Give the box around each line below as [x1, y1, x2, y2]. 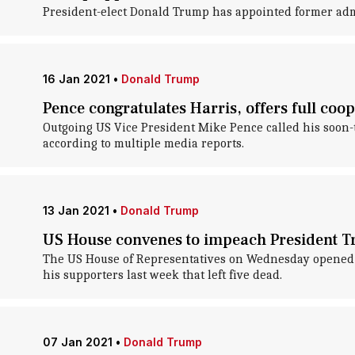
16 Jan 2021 [42, 72, 110, 86]
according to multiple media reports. [42, 136, 244, 151]
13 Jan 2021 [42, 204, 109, 217]
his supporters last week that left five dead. [42, 268, 282, 282]
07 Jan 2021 [42, 335, 113, 349]
